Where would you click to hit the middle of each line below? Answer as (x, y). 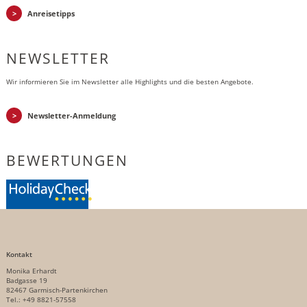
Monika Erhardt (31, 271)
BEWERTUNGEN (67, 160)
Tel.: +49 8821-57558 (41, 300)
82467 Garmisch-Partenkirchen (57, 290)
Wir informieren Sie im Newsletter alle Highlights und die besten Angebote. (130, 82)
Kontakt (19, 255)
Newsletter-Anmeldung (71, 115)
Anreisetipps (51, 13)
